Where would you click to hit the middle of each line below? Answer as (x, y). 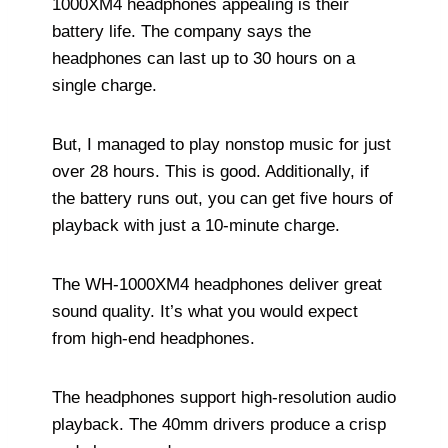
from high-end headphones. (153, 339)
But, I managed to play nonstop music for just (221, 145)
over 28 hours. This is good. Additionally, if (210, 172)
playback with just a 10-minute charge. (196, 226)
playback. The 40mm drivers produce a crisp (219, 425)
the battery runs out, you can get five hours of (222, 199)
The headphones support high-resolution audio (224, 398)
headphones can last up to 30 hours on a (203, 59)
